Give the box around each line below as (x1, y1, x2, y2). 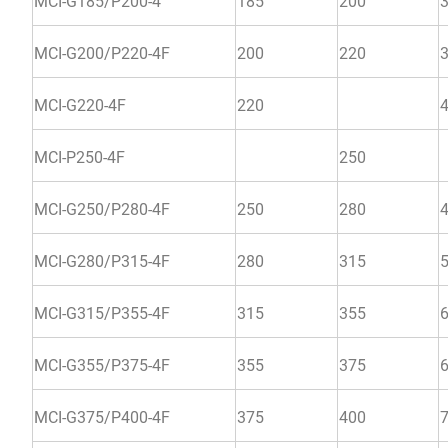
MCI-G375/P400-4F (34, 407, 170, 427)
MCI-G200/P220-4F (34, 43, 170, 63)
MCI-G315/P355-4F (34, 303, 170, 323)
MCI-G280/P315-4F (34, 251, 170, 271)
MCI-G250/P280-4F (34, 199, 170, 219)
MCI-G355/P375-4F (34, 355, 170, 375)
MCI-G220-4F (34, 95, 126, 115)
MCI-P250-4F (34, 147, 125, 167)
